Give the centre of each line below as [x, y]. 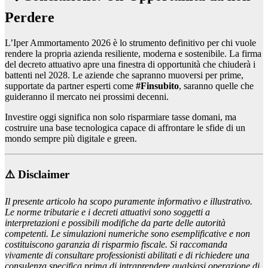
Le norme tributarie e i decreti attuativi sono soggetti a [107, 212]
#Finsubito [157, 86]
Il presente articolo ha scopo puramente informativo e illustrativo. [129, 202]
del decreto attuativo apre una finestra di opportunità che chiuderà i [130, 64]
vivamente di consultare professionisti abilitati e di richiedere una [127, 255]
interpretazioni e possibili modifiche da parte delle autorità [115, 223]
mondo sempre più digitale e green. [71, 138]
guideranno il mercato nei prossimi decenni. [87, 96]
